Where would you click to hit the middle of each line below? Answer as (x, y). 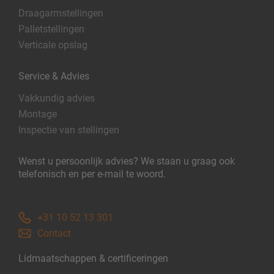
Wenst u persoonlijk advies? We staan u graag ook (127, 161)
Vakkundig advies (57, 98)
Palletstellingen (51, 29)
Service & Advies (54, 76)
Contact (54, 234)
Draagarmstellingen (61, 13)
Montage (38, 114)
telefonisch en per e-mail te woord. (92, 174)
